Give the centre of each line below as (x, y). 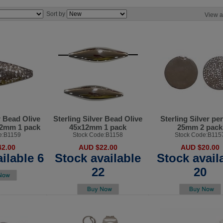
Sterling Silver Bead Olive (98, 118)
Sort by (56, 14)
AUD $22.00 (98, 147)
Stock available (98, 158)
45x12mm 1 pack (98, 127)
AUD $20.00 (200, 147)
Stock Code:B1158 (98, 135)
